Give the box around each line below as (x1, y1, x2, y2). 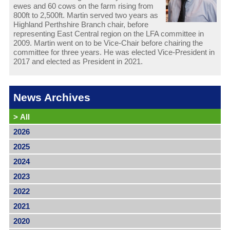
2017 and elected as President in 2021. (13, 57, 143, 66)
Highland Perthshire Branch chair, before (13, 20, 148, 29)
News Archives (13, 91, 90, 104)
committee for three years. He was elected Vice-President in (13, 48, 215, 57)
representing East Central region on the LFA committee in (13, 29, 204, 39)
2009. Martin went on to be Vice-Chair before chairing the (13, 39, 203, 48)
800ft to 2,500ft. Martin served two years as (13, 11, 158, 20)
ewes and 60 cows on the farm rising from (13, 2, 154, 11)
